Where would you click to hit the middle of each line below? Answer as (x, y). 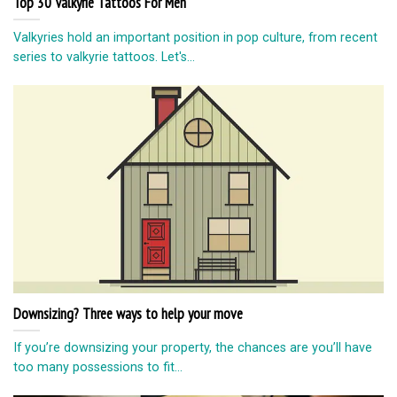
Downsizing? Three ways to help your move (128, 313)
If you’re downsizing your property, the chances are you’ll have (193, 348)
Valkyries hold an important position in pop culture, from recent (195, 37)
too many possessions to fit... (98, 367)
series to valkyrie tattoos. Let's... (104, 56)
